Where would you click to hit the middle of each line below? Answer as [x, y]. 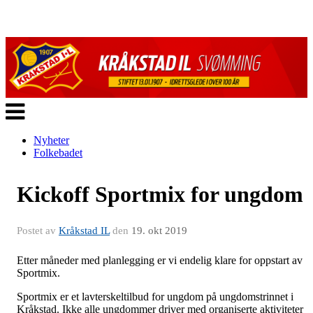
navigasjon [29, 118]
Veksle [20, 105]
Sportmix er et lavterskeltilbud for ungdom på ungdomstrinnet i [155, 296]
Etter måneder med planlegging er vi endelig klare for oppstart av [160, 260]
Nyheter [51, 140]
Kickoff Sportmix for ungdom [160, 194]
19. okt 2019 [159, 230]
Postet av [38, 230]
